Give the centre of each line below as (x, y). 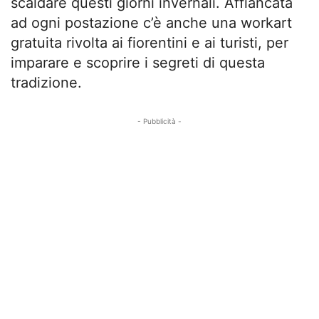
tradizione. (46, 83)
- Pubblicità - (159, 121)
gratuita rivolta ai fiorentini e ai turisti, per (150, 43)
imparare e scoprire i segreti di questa (138, 63)
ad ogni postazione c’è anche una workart (151, 23)
